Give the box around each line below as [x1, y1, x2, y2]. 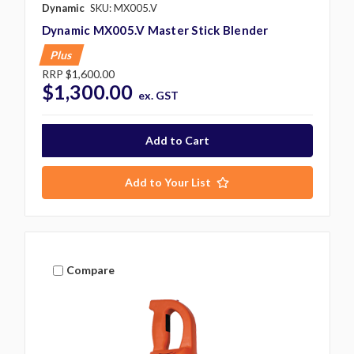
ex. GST [138, 88, 179, 102]
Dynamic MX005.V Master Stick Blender [41, 22, 269, 37]
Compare [66, 263, 115, 277]
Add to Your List [125, 175, 211, 189]
